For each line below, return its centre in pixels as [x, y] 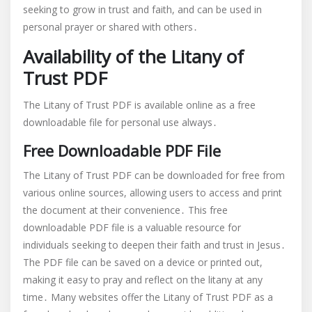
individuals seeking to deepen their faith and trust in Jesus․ [154, 245]
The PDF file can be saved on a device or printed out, [143, 262]
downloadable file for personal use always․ [120, 122]
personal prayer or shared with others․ [110, 27]
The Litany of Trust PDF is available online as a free [139, 105]
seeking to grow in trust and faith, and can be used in [142, 9]
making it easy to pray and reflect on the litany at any [143, 280]
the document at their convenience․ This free [125, 210]
